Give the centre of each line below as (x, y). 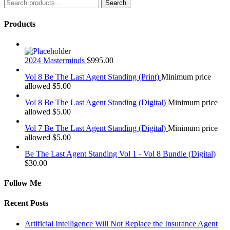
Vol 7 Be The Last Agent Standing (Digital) (95, 128)
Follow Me (23, 183)
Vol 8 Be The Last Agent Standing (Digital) (95, 102)
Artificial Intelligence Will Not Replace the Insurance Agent (121, 223)
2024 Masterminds (55, 60)
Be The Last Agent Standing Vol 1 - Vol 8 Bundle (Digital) (120, 154)
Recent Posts (26, 203)
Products (20, 24)
